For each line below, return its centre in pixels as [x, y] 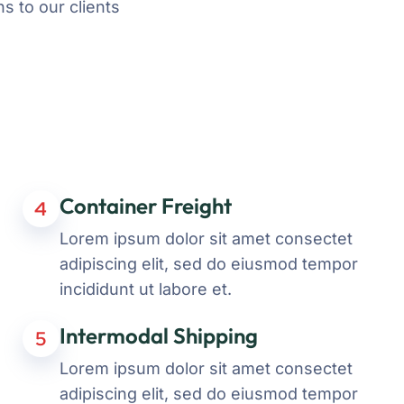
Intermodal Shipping [158, 335]
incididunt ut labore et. [145, 289]
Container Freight [145, 206]
